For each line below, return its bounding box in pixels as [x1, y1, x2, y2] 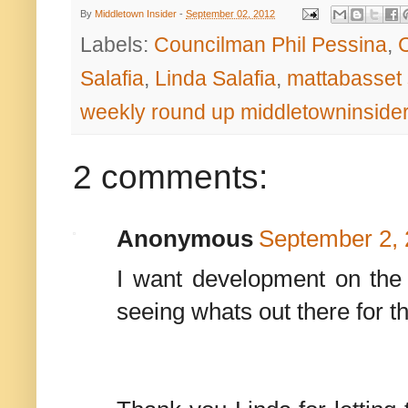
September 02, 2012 [186, 7, 275, 19]
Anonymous [117, 226, 253, 252]
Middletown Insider [95, 7, 177, 19]
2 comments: [73, 158, 268, 197]
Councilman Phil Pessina [154, 33, 387, 57]
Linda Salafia [155, 66, 276, 91]
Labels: [80, 33, 154, 57]
